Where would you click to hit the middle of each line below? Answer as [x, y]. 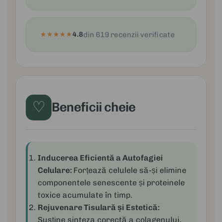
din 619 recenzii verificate [129, 34]
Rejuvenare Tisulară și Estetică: [99, 207]
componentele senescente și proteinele [111, 182]
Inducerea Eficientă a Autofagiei [100, 158]
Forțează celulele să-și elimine [130, 170]
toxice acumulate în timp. [85, 195]
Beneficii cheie [94, 108]
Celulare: [55, 170]
